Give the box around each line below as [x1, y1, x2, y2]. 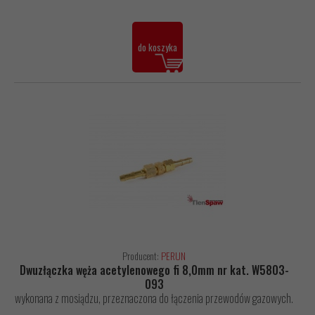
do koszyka [138, 40, 177, 55]
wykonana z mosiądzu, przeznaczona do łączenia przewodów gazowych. [15, 290, 293, 307]
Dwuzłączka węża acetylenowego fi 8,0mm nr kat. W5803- [19, 262, 289, 279]
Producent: [122, 248, 161, 264]
